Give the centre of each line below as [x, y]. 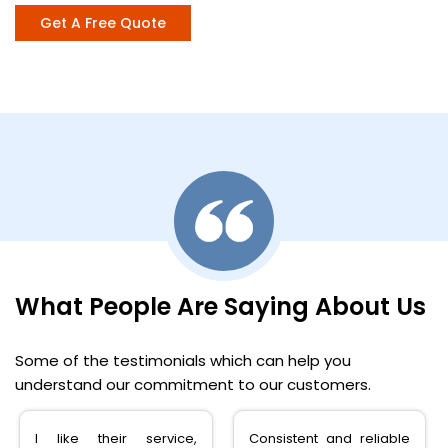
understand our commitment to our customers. [193, 385]
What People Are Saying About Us [220, 307]
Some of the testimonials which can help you [183, 361]
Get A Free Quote [103, 23]
